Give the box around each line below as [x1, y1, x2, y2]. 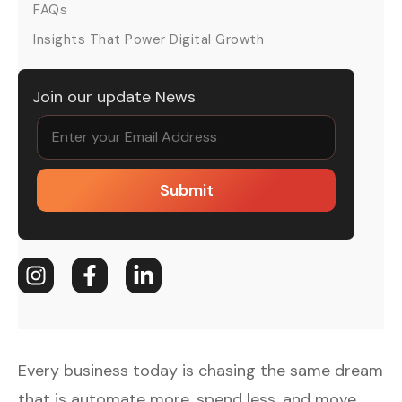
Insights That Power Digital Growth [33, 31, 264, 49]
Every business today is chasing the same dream [18, 359, 383, 381]
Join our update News [32, 85, 196, 108]
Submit [159, 179, 214, 201]
